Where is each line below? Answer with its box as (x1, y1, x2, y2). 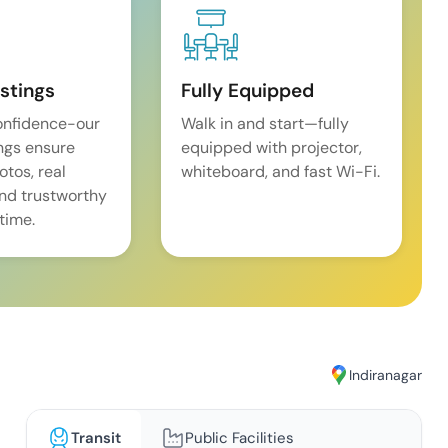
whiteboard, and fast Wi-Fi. (181, 161, 381, 183)
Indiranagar (349, 365, 423, 384)
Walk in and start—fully (181, 113, 350, 135)
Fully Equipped (181, 78, 315, 104)
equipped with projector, (181, 137, 363, 159)
